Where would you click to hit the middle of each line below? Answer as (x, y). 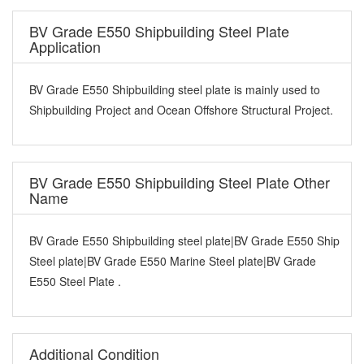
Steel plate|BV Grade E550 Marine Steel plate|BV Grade (173, 260)
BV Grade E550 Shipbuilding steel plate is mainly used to (175, 89)
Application (65, 46)
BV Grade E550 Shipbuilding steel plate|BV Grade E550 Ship (184, 240)
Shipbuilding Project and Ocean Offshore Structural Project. (181, 109)
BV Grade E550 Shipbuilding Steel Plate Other (180, 182)
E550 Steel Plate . (75, 281)
